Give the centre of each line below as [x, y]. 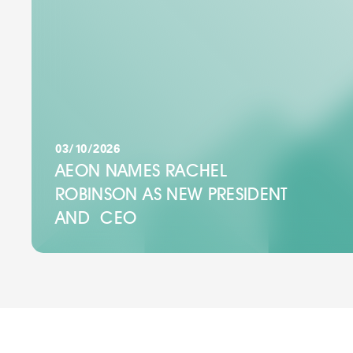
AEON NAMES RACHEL [141, 171]
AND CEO [96, 218]
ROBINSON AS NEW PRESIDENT [171, 194]
